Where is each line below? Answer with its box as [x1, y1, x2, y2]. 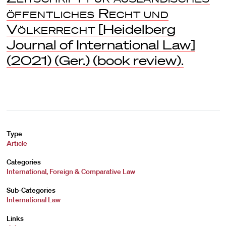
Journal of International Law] [6, 37, 195, 52]
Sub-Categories [6, 186, 55, 195]
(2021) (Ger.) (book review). [6, 53, 184, 68]
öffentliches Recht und [6, 6, 169, 21]
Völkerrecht [6, 22, 95, 36]
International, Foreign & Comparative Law [6, 167, 135, 176]
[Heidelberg [95, 22, 176, 36]
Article [6, 139, 27, 148]
